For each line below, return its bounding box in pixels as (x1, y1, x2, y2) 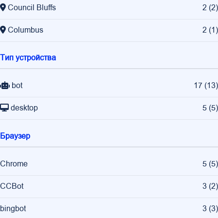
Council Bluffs (8, 2, 56, 14)
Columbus (8, 25, 43, 36)
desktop (11, 103, 38, 114)
